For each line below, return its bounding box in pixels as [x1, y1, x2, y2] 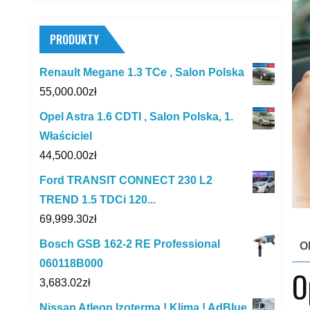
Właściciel [39, 129, 92, 142]
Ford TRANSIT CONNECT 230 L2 [39, 174, 212, 186]
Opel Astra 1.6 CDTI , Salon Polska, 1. [39, 110, 233, 122]
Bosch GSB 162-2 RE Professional [39, 237, 220, 250]
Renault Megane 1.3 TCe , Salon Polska [39, 66, 244, 78]
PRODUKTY [50, 30, 99, 48]
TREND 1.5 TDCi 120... [39, 193, 156, 206]
